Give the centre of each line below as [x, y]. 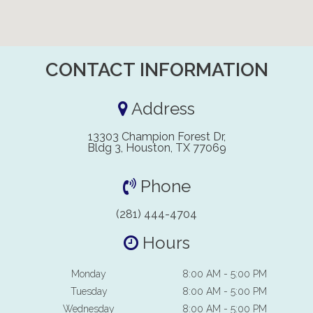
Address [161, 108]
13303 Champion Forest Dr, [156, 136]
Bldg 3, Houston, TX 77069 [156, 147]
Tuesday [89, 291]
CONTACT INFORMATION [156, 69]
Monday [89, 274]
